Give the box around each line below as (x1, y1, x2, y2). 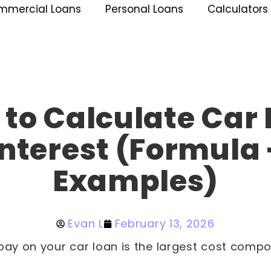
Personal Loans (105, 2, 183, 16)
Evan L (68, 216, 103, 231)
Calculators (207, 2, 268, 16)
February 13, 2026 (114, 216, 215, 231)
